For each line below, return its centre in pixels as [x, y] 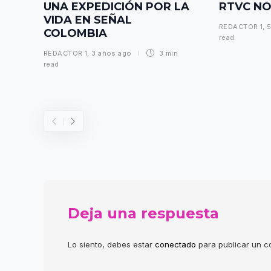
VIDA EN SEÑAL [88, 20]
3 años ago [112, 53]
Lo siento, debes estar [111, 244]
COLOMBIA [77, 33]
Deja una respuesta [143, 213]
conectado [175, 244]
